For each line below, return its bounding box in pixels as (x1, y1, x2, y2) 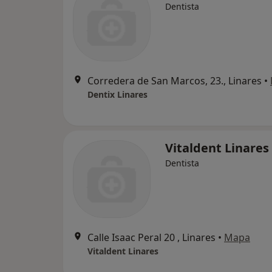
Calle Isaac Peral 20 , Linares (87, 231, 216, 245)
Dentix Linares (87, 89, 148, 101)
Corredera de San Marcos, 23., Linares (87, 74, 262, 88)
